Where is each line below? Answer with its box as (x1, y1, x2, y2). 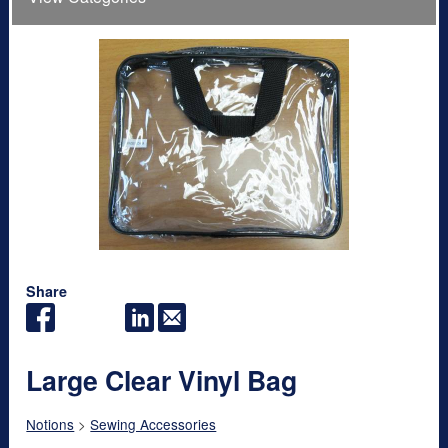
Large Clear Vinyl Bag (26, 360, 298, 399)
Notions (26, 413, 75, 434)
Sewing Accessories (90, 413, 217, 434)
